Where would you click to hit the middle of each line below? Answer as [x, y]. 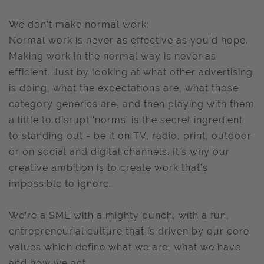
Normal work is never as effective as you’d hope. [128, 40]
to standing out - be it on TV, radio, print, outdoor [130, 136]
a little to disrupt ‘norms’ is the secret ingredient [126, 120]
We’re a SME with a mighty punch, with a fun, [119, 215]
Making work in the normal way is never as [113, 56]
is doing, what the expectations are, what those [124, 88]
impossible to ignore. [60, 184]
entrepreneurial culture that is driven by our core [129, 231]
